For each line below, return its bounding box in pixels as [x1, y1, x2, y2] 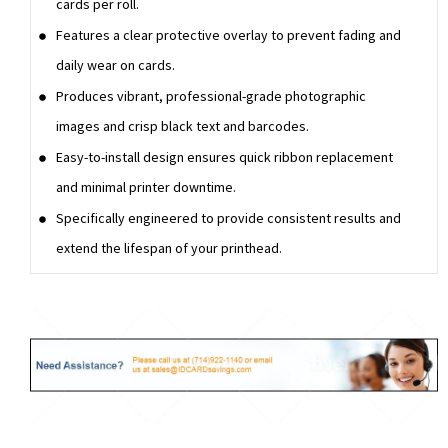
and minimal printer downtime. [56, 178, 236, 196]
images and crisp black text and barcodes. [56, 117, 309, 135]
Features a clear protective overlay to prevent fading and [56, 26, 401, 44]
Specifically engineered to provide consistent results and [56, 209, 401, 227]
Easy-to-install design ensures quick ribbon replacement [56, 148, 393, 166]
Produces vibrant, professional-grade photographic [56, 87, 366, 105]
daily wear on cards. [56, 56, 175, 74]
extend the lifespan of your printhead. [56, 239, 282, 257]
